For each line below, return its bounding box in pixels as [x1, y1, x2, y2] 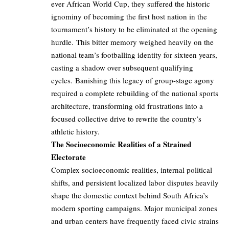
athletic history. [51, 126, 100, 137]
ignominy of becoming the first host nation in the [51, 11, 207, 22]
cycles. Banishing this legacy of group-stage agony [51, 75, 214, 86]
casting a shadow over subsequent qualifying [51, 62, 193, 73]
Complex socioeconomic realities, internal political [51, 165, 212, 175]
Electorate [51, 151, 86, 163]
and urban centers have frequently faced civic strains [51, 216, 219, 226]
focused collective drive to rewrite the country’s [51, 113, 201, 124]
